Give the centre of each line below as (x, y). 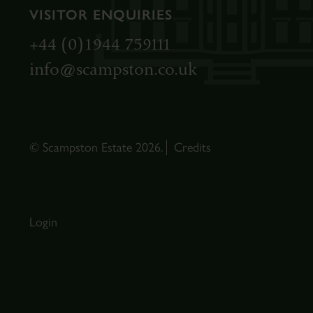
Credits (192, 147)
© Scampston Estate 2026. (98, 147)
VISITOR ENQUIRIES (101, 15)
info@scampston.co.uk (113, 70)
